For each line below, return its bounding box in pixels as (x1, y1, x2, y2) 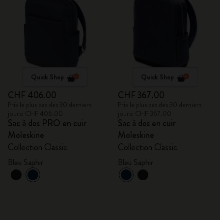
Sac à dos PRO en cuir (8, 117, 86, 130)
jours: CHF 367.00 (118, 109, 171, 118)
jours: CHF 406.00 (8, 109, 63, 118)
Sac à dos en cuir (118, 117, 176, 130)
